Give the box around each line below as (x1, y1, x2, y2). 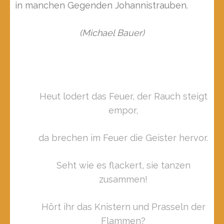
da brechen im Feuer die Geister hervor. (38, 132, 208, 143)
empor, (108, 105, 138, 115)
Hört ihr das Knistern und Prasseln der (41, 201, 205, 212)
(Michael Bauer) (79, 27, 144, 38)
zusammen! (99, 174, 147, 184)
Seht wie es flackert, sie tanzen (56, 160, 190, 170)
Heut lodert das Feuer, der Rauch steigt (39, 91, 207, 101)
